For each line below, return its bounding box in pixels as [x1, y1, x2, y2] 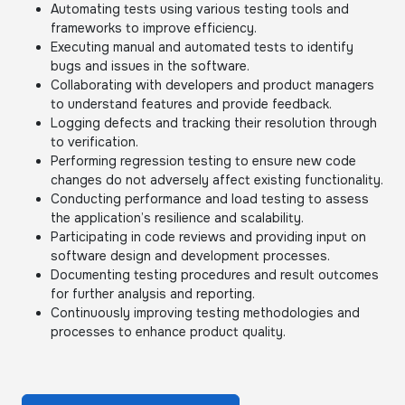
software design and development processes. [51, 248, 330, 264]
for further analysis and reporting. [51, 286, 255, 302]
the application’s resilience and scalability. [51, 210, 304, 226]
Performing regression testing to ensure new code [51, 153, 356, 169]
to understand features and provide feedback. [51, 96, 332, 112]
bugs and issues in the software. [51, 58, 250, 74]
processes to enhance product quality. [51, 324, 286, 340]
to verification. [51, 134, 138, 150]
